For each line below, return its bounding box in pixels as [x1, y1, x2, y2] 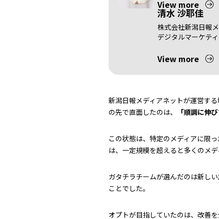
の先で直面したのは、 [109, 107, 177, 117]
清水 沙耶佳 [157, 6, 203, 19]
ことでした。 [109, 183, 150, 194]
